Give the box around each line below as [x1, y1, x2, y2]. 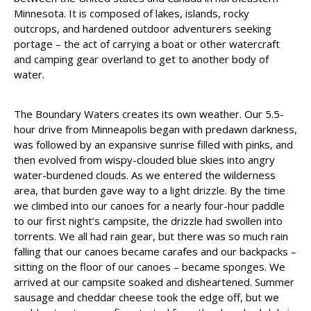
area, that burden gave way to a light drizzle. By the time [14, 183, 285, 198]
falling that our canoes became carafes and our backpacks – [14, 244, 296, 259]
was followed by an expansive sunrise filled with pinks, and [14, 137, 293, 152]
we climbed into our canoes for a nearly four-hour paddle [14, 199, 285, 213]
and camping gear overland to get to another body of [14, 52, 269, 67]
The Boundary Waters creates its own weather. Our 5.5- [14, 107, 284, 121]
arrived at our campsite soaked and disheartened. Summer [14, 275, 294, 289]
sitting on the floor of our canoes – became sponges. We [14, 260, 285, 274]
